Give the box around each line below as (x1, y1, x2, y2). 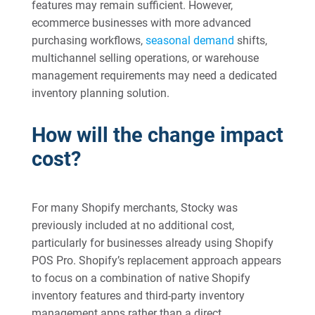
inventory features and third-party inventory (31, 289, 245, 302)
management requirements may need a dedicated (31, 69, 277, 82)
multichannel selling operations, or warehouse (31, 51, 259, 65)
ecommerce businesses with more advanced (31, 16, 251, 30)
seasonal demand (145, 34, 234, 47)
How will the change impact (31, 123, 283, 147)
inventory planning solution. (31, 86, 169, 100)
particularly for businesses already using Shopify (31, 236, 274, 250)
